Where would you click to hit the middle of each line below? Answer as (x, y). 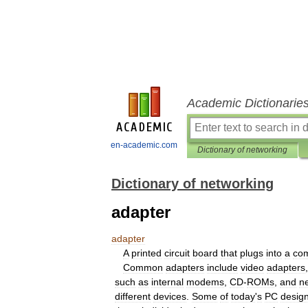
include (222, 267)
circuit (177, 253)
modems (205, 282)
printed (146, 253)
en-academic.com (144, 145)
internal (167, 282)
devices (170, 296)
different (133, 296)
